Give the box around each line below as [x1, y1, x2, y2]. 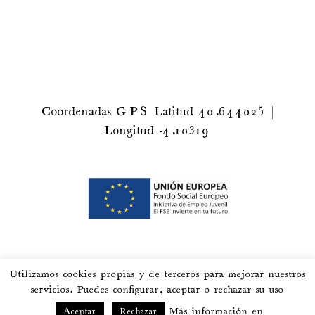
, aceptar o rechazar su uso [159, 284, 284, 295]
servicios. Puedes [31, 284, 113, 295]
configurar [113, 284, 159, 295]
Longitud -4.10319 [104, 124, 211, 138]
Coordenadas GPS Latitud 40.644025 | [41, 105, 274, 119]
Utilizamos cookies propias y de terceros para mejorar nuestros [9, 269, 306, 280]
